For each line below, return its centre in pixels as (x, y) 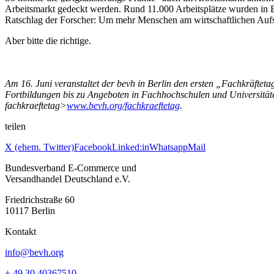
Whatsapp (168, 147)
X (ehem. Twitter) (39, 147)
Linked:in (131, 147)
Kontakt (20, 231)
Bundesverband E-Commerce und (71, 168)
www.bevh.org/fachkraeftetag (123, 105)
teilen (15, 126)
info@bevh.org (34, 252)
